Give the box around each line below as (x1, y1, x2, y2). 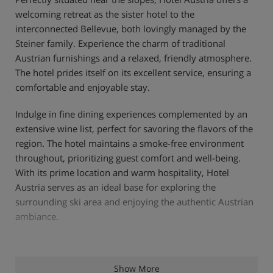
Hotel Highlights (15, 252, 105, 268)
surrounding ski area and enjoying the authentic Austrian (15, 195, 253, 208)
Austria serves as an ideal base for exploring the (15, 180, 216, 193)
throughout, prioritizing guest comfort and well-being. (15, 151, 241, 164)
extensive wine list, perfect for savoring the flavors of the (15, 122, 253, 135)
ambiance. (15, 210, 58, 222)
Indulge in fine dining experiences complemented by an (15, 107, 247, 120)
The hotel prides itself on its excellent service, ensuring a (15, 66, 251, 79)
